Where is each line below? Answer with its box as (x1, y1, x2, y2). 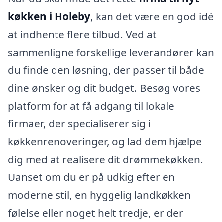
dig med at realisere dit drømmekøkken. (8, 152, 203, 166)
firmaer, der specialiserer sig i (8, 116, 151, 130)
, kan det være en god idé (90, 9, 214, 23)
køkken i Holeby (8, 9, 90, 23)
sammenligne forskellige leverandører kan (8, 45, 214, 59)
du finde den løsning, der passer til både (8, 62, 204, 77)
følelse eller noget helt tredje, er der (8, 205, 183, 220)
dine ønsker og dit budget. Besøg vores (8, 80, 200, 95)
